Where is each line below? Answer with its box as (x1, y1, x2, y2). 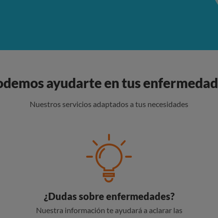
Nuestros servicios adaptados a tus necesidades (30, 99, 188, 109)
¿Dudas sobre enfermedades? (43, 190, 175, 202)
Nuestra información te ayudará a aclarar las (36, 205, 182, 215)
